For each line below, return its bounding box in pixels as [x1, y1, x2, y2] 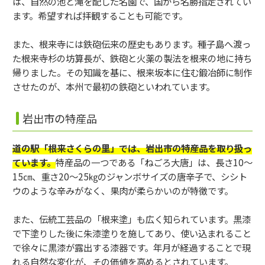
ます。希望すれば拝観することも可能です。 [12, 8, 188, 22]
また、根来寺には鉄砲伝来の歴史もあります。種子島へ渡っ [12, 37, 251, 50]
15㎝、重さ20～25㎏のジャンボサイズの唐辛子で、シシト [12, 170, 247, 183]
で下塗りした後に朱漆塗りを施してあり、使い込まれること [12, 227, 251, 240]
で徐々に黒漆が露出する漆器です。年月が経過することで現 [12, 241, 251, 254]
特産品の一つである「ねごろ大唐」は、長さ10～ [56, 156, 253, 169]
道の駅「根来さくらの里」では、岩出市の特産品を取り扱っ [12, 141, 252, 155]
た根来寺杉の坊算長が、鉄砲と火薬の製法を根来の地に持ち [12, 51, 252, 64]
